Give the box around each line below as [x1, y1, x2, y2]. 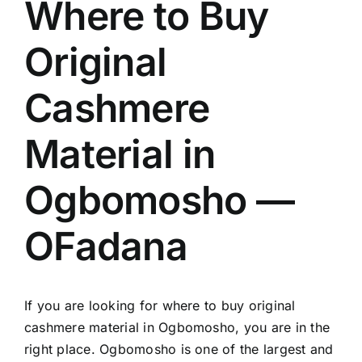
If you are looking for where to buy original [24, 297, 296, 314]
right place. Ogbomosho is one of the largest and [24, 341, 334, 358]
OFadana [24, 222, 187, 270]
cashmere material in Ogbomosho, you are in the [24, 319, 330, 336]
